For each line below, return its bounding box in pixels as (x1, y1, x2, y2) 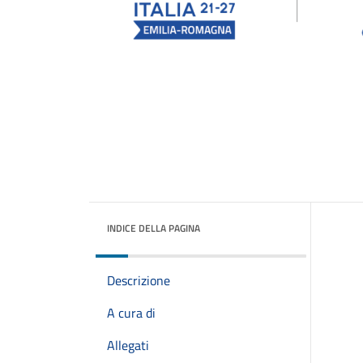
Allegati (107, 335, 149, 355)
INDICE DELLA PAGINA (107, 220, 200, 236)
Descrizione (107, 271, 170, 290)
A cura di (107, 303, 156, 322)
